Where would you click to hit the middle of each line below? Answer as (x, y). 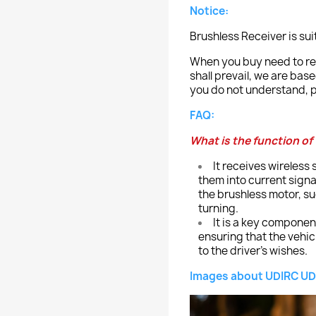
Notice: (209, 11)
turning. (218, 208)
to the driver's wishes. (253, 251)
